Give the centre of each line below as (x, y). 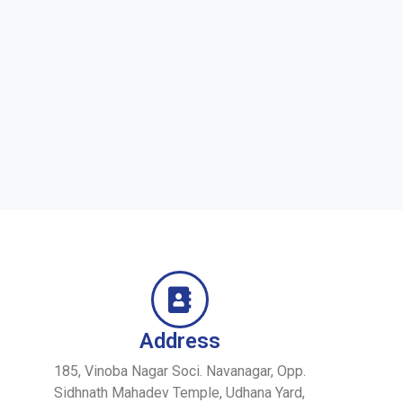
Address (179, 341)
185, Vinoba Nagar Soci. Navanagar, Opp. (179, 371)
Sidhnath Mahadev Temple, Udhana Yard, (180, 393)
